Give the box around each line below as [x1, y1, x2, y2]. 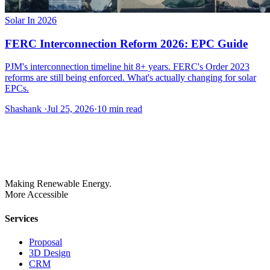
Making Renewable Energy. [5, 178, 111, 189]
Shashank [5, 104, 44, 115]
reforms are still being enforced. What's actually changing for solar [5, 72, 256, 83]
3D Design [29, 247, 71, 258]
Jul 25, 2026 [47, 104, 94, 115]
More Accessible [5, 189, 68, 200]
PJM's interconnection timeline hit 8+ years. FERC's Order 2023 [5, 61, 250, 72]
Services [5, 213, 38, 224]
